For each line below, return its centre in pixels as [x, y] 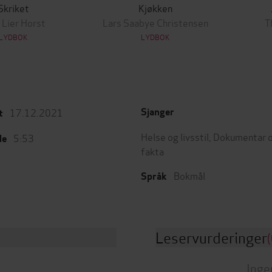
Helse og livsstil [175, 136]
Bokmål [189, 175]
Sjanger [158, 112]
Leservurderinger [211, 237]
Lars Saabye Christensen [155, 22]
